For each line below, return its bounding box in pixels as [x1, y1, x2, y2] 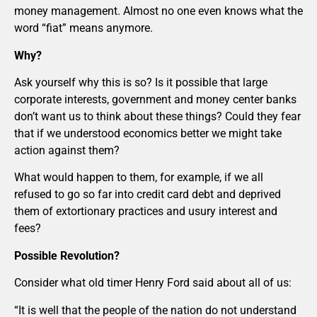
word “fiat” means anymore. [14, 21, 153, 35]
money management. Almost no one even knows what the [14, 4, 303, 18]
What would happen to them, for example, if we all [14, 171, 263, 185]
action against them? [14, 144, 120, 158]
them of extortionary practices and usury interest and [14, 204, 277, 219]
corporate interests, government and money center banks [14, 93, 296, 107]
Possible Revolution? [14, 248, 120, 263]
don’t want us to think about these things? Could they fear [14, 110, 301, 124]
